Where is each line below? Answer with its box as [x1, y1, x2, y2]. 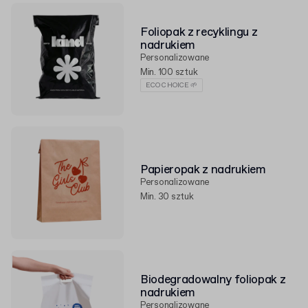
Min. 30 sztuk [140, 190, 194, 203]
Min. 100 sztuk [140, 67, 198, 78]
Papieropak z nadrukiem [140, 162, 266, 178]
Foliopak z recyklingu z [140, 25, 258, 41]
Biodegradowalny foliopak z [140, 272, 286, 288]
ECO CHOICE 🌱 [146, 80, 198, 90]
